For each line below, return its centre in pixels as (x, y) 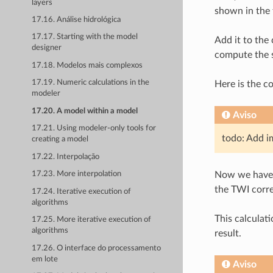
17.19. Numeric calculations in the (91, 83)
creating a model (60, 140)
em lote (45, 259)
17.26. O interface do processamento (97, 248)
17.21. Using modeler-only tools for (94, 129)
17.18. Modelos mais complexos (87, 65)
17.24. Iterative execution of (82, 191)
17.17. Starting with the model (85, 37)
